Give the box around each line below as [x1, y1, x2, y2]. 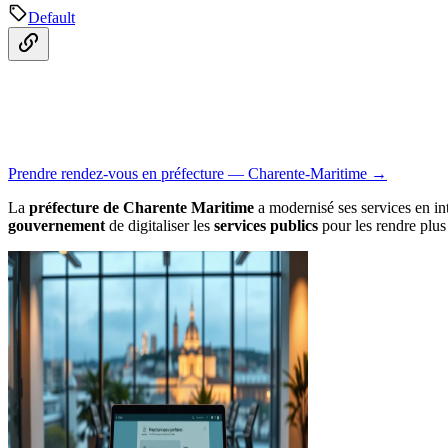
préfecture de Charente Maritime [29, 199, 254, 216]
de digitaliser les [105, 217, 214, 234]
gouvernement [8, 217, 105, 234]
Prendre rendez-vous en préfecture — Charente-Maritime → [8, 165, 387, 182]
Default [28, 8, 75, 26]
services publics [214, 217, 318, 234]
